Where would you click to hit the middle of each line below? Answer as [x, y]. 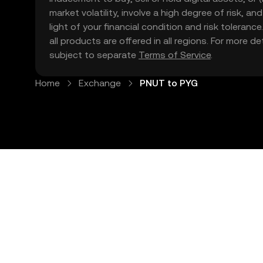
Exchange [100, 83]
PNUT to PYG [169, 83]
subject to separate [94, 55]
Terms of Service [175, 55]
